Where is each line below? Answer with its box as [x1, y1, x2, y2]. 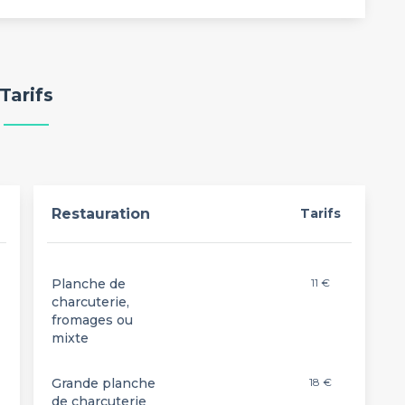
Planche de [51, 276, 126, 292]
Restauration [51, 205, 150, 222]
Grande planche [51, 375, 155, 391]
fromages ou [51, 312, 133, 328]
